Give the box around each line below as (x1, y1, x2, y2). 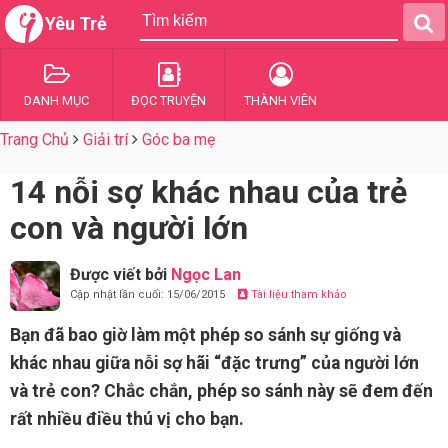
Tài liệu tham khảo (248, 288, 347, 301)
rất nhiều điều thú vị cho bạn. (10, 409, 244, 429)
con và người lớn (10, 209, 248, 247)
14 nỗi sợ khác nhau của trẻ (10, 173, 407, 211)
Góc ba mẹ (142, 130, 215, 149)
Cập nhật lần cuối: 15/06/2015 (70, 288, 228, 301)
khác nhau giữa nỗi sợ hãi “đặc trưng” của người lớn (10, 353, 419, 373)
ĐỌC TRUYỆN (131, 93, 206, 108)
